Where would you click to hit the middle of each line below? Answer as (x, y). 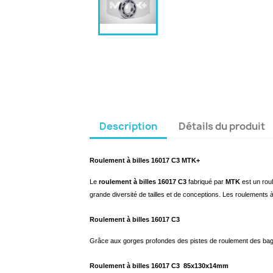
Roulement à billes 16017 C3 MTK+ (145, 160)
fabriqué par (206, 182)
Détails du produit (222, 126)
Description (128, 126)
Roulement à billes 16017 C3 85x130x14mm (159, 266)
